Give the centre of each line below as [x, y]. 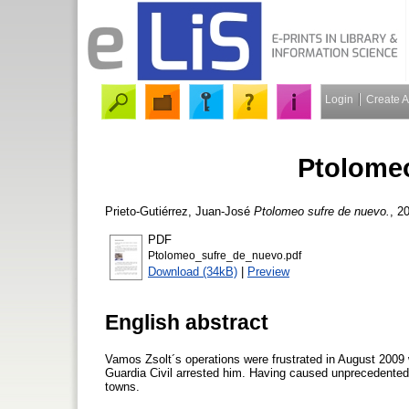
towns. [122, 386]
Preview [268, 271]
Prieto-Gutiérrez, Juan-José [178, 211]
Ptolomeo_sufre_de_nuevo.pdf [225, 255]
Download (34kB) [193, 271]
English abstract [187, 322]
